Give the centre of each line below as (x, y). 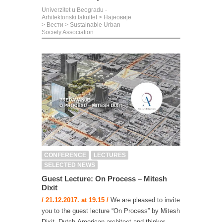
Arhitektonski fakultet (69, 17)
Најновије (117, 17)
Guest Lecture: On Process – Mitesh (104, 179)
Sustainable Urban (95, 25)
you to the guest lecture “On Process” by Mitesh (111, 211)
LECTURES (110, 155)
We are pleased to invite (144, 200)
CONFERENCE (65, 155)
